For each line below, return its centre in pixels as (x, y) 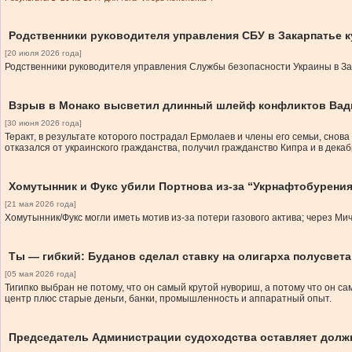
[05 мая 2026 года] (40, 274)
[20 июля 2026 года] (43, 53)
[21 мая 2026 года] (40, 204)
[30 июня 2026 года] (43, 123)
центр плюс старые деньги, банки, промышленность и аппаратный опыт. (168, 299)
